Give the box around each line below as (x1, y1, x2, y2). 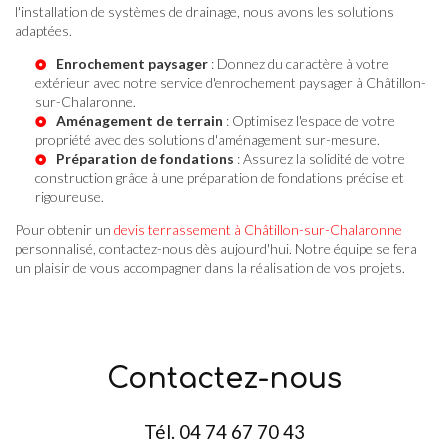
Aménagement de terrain (56, 111, 223, 129)
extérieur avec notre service (35, 73, 206, 91)
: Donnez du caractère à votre (208, 54, 389, 72)
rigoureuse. (35, 187, 104, 205)
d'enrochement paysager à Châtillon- (206, 73, 426, 91)
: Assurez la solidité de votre (234, 149, 405, 167)
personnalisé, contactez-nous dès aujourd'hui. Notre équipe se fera (15, 239, 417, 257)
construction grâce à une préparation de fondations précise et (35, 168, 404, 186)
